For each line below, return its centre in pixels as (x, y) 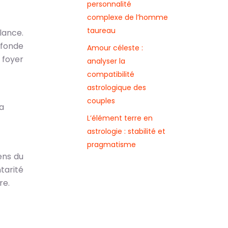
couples (101, 101)
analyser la (106, 61)
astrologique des (117, 88)
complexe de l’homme (127, 17)
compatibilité (111, 74)
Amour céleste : (115, 48)
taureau (101, 31)
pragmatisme (111, 145)
